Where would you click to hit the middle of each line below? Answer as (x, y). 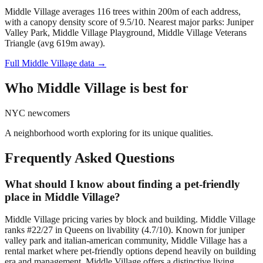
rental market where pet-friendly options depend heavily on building (130, 251)
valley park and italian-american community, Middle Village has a (126, 241)
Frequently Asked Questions (90, 158)
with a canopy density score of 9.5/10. (75, 22)
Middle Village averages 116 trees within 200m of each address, (123, 12)
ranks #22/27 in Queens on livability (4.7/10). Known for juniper (125, 230)
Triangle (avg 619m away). (55, 43)
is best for (157, 88)
